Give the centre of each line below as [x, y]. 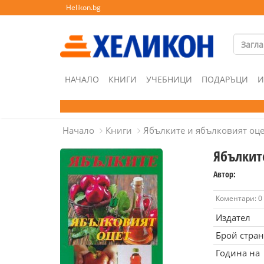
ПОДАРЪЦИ [225, 79]
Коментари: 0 [239, 198]
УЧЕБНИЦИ [169, 79]
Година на [237, 253]
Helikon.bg [83, 7]
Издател [233, 217]
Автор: [224, 174]
